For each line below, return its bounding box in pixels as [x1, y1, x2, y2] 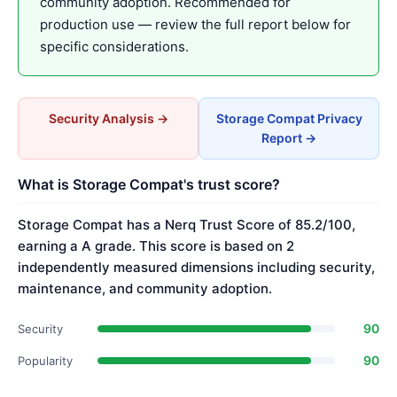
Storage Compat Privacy [215, 111, 362, 126]
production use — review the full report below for [40, 16, 351, 33]
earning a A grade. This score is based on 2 [18, 237, 294, 254]
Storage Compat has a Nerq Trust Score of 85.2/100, [18, 216, 355, 233]
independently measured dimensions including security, [18, 259, 375, 276]
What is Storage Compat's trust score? [18, 175, 280, 193]
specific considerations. [40, 38, 189, 55]
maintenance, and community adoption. [18, 280, 272, 297]
